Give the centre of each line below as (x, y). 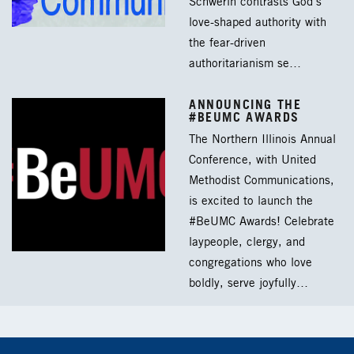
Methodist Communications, (262, 181)
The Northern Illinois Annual (262, 139)
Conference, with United (252, 160)
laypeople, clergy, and (247, 242)
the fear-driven (227, 43)
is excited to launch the (251, 201)
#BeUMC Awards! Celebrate (262, 222)
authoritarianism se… (245, 64)
